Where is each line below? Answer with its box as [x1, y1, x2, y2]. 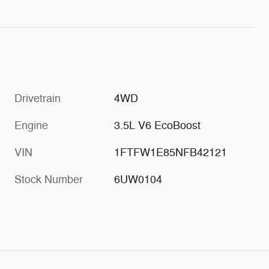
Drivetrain [14, 91, 61, 105]
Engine [14, 118, 48, 132]
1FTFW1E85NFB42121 [114, 145, 228, 159]
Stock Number [14, 172, 83, 186]
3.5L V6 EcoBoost [114, 118, 201, 132]
